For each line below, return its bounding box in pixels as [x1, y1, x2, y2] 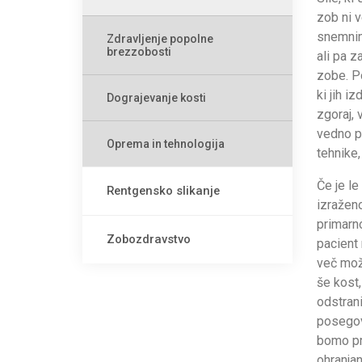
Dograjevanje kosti [107, 91, 206, 104]
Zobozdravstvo [107, 232, 191, 246]
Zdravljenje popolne [107, 32, 213, 45]
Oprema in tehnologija [107, 137, 225, 150]
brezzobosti [107, 45, 171, 58]
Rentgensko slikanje [107, 183, 220, 198]
